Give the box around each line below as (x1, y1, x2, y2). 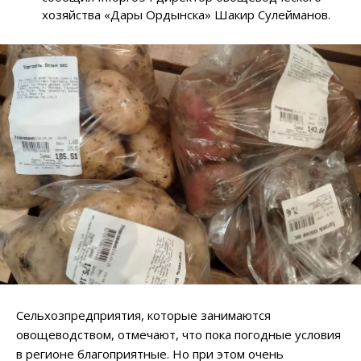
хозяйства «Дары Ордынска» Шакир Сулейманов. (42, 6, 331, 23)
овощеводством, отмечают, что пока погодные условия (16, 326, 341, 343)
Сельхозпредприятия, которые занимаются (16, 307, 271, 324)
